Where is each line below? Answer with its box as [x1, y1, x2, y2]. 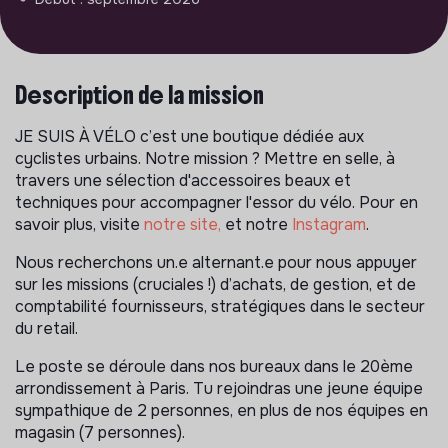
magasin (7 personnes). [15, 421, 185, 443]
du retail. [15, 317, 78, 339]
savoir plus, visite [15, 213, 144, 235]
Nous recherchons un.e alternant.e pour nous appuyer [15, 251, 417, 273]
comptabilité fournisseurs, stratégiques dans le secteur [15, 295, 425, 317]
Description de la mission [15, 79, 264, 110]
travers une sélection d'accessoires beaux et [15, 169, 351, 191]
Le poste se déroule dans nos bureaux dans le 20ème [15, 355, 413, 377]
